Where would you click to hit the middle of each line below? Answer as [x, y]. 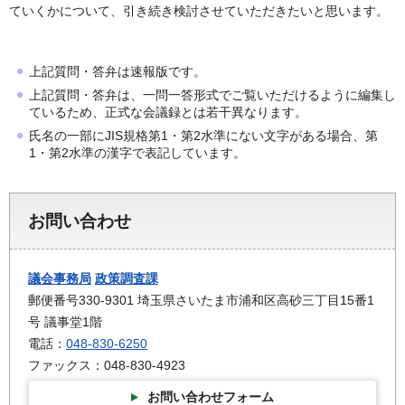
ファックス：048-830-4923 [107, 366]
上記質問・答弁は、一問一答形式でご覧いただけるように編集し [212, 95]
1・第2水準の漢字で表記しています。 [139, 153]
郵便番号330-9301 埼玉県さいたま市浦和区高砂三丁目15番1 [201, 301]
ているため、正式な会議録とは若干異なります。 [168, 113]
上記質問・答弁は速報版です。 [118, 72]
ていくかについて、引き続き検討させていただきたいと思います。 [199, 10]
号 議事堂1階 [65, 322]
